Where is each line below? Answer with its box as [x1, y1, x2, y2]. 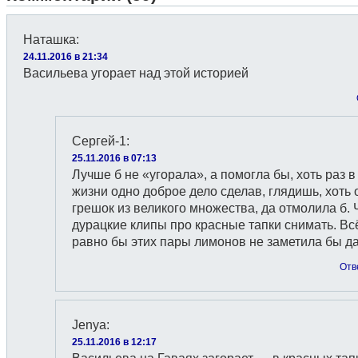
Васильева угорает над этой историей [23, 66, 249, 80]
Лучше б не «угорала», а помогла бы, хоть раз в [72, 168, 356, 181]
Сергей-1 [72, 134, 126, 148]
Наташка [23, 33, 76, 46]
